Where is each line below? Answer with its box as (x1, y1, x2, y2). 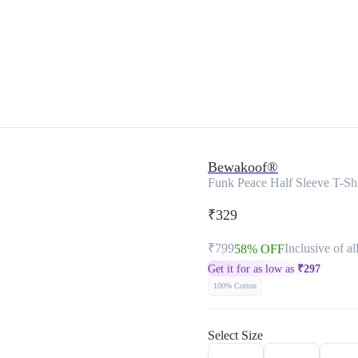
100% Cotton (213, 281, 257, 290)
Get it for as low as (208, 263, 297, 275)
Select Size (208, 328, 263, 342)
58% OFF (234, 242, 284, 256)
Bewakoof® (208, 159, 278, 175)
